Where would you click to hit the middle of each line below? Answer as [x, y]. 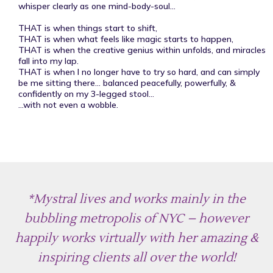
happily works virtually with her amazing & [136, 238]
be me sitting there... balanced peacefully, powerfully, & [127, 83]
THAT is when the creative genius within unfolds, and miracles [142, 50]
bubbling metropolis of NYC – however [136, 218]
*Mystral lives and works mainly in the [136, 199]
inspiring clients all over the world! [136, 257]
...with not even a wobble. [68, 105]
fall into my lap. [48, 61]
